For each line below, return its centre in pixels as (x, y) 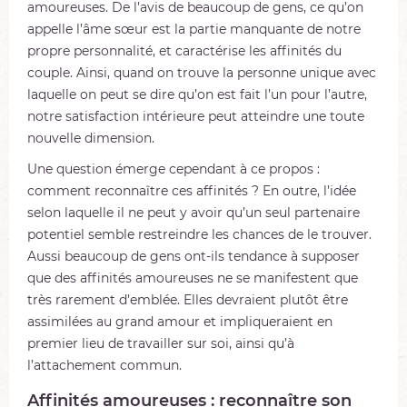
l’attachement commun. (104, 365)
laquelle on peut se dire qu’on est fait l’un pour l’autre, (197, 94)
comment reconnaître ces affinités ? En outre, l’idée (192, 191)
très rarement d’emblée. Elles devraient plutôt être (188, 300)
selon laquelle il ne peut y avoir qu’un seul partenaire (194, 213)
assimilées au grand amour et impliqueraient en (180, 322)
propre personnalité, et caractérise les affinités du (184, 51)
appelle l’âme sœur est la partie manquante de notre (194, 29)
